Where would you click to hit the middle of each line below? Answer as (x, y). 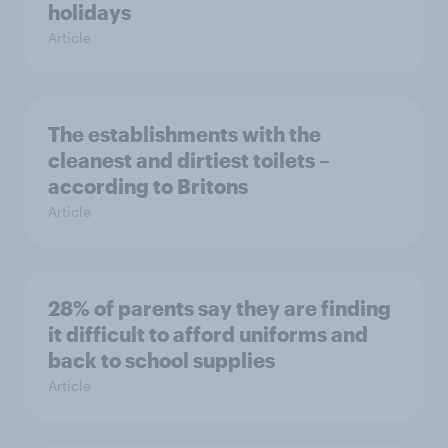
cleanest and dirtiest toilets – (189, 160)
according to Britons (148, 186)
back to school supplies (161, 360)
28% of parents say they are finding (219, 308)
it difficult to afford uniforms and (208, 334)
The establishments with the (184, 134)
